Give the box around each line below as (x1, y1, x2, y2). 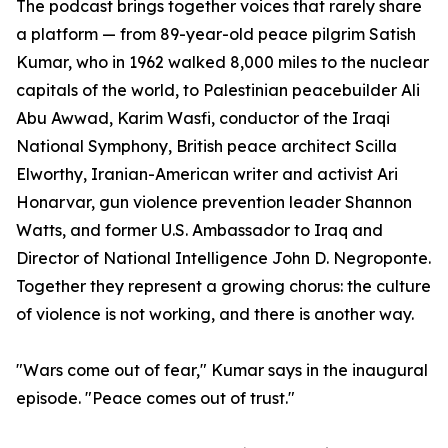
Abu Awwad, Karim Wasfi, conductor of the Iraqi (16, 108, 390, 128)
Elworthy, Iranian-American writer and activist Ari (16, 164, 398, 184)
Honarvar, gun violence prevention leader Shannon (16, 192, 412, 212)
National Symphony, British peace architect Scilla (16, 136, 397, 156)
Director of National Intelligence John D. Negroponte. (16, 248, 431, 268)
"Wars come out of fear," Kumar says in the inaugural (16, 360, 428, 380)
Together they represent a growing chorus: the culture (16, 276, 431, 296)
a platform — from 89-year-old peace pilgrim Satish (16, 24, 416, 44)
